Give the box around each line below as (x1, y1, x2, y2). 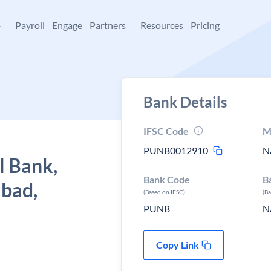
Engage (52, 19, 82, 31)
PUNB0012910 (143, 145, 208, 156)
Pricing (191, 19, 220, 31)
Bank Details (143, 93, 227, 111)
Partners (90, 19, 126, 31)
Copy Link (156, 239, 199, 250)
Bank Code (143, 174, 190, 185)
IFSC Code (143, 125, 189, 137)
